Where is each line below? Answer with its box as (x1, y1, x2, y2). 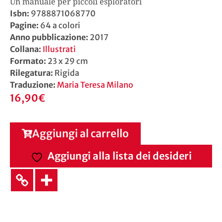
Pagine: (10, 20, 40, 30)
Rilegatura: (10, 67, 55, 78)
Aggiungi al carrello (32, 127, 129, 141)
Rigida (55, 67, 79, 78)
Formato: (10, 55, 48, 66)
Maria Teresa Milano (57, 79, 133, 90)
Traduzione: (10, 79, 57, 90)
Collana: (10, 44, 43, 54)
